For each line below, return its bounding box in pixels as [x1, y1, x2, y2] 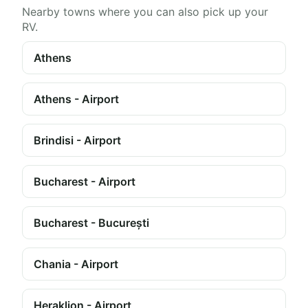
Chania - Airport [34, 257, 118, 271]
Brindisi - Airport [34, 133, 121, 147]
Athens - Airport [34, 92, 119, 106]
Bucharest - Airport [34, 175, 135, 188]
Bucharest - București [34, 216, 149, 230]
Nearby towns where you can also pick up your [22, 5, 268, 19]
